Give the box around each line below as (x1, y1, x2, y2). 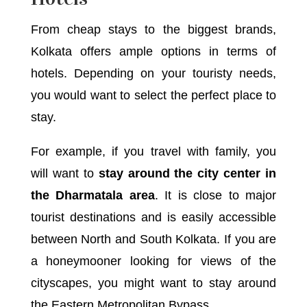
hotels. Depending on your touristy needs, (30, 66, 277, 80)
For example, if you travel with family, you (30, 144, 277, 158)
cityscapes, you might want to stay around (30, 275, 277, 290)
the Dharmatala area (30, 188, 155, 202)
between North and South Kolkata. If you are (30, 232, 277, 246)
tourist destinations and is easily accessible (30, 210, 277, 224)
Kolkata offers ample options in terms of (30, 44, 277, 58)
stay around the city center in (98, 166, 277, 180)
